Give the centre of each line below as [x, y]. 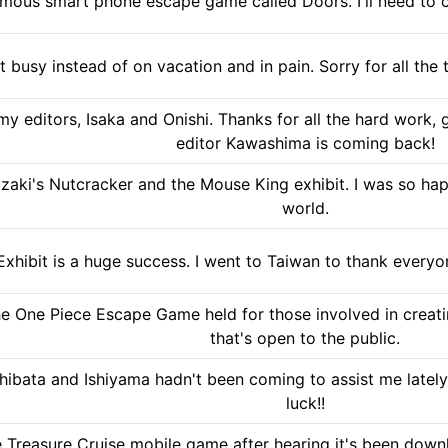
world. [305, 207]
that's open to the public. [305, 337]
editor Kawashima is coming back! [305, 142]
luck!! [305, 402]
